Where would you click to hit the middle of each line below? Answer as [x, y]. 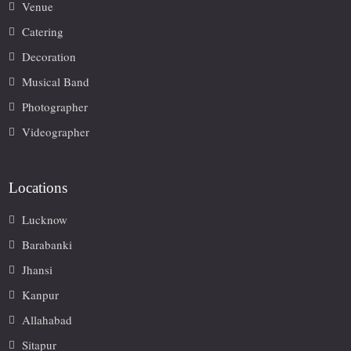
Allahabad [47, 320]
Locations [38, 188]
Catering [43, 32]
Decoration [49, 57]
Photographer [55, 107]
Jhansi [38, 270]
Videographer [56, 132]
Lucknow [45, 220]
